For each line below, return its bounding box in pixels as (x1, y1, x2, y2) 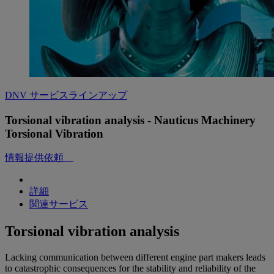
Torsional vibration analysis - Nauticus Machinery (5, 113, 256, 127)
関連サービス (29, 199, 88, 210)
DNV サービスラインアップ (5, 90, 127, 101)
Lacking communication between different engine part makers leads (5, 252, 265, 263)
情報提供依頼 (5, 152, 73, 163)
